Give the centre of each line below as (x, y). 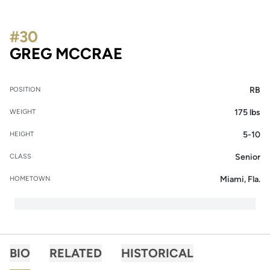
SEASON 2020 (175, 53)
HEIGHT (22, 134)
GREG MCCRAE (66, 54)
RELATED (76, 253)
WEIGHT (23, 112)
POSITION (25, 89)
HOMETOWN (30, 179)
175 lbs (247, 112)
